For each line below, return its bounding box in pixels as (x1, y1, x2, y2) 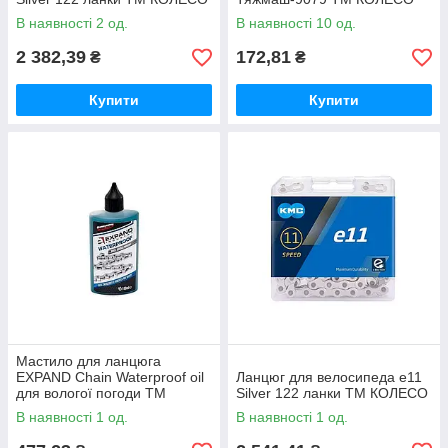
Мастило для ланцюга (16, 353, 161, 369)
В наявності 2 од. (16, 15, 128, 31)
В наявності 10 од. (236, 15, 356, 31)
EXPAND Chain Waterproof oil (16, 369, 204, 385)
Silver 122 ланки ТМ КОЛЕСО (236, 385, 428, 401)
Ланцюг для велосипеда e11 (236, 369, 422, 385)
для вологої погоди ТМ (16, 385, 166, 401)
